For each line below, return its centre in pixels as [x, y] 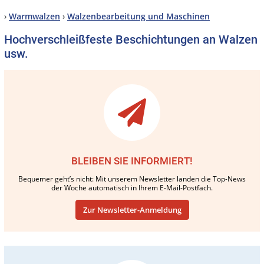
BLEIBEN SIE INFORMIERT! [132, 161]
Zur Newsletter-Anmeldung [132, 209]
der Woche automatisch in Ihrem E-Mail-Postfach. [132, 187]
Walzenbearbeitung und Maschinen [138, 16]
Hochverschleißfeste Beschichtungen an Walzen [131, 39]
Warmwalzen [34, 16]
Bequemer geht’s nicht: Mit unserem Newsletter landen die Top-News [132, 179]
